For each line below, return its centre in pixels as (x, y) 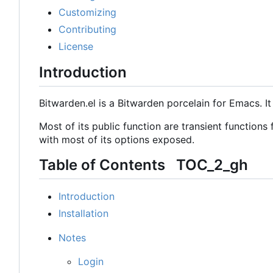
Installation (83, 214)
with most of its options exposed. (117, 139)
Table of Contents (108, 165)
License (76, 46)
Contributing (87, 29)
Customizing (87, 12)
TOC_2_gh (212, 165)
